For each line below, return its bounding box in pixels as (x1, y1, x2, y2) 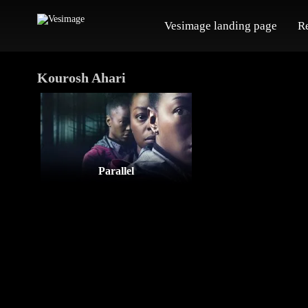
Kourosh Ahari (36, 69, 126, 85)
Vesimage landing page (164, 19, 277, 32)
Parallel (98, 165, 134, 177)
